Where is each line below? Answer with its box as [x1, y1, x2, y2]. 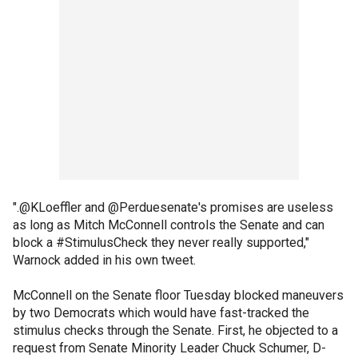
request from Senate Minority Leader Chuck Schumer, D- [13, 340, 326, 356]
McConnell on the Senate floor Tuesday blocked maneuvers [13, 287, 344, 303]
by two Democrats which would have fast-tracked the [13, 304, 309, 320]
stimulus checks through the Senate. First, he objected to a [13, 322, 338, 338]
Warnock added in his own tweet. [13, 252, 199, 268]
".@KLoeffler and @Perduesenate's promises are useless [13, 199, 333, 215]
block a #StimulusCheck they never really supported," [13, 234, 309, 250]
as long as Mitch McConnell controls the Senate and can [13, 217, 324, 233]
